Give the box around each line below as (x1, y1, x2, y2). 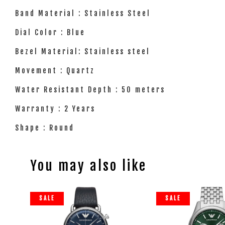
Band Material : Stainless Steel (15, 9, 154, 18)
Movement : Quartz (15, 66, 95, 75)
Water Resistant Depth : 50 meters (15, 85, 165, 94)
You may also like (30, 157, 147, 174)
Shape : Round (15, 124, 77, 132)
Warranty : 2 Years (15, 104, 98, 113)
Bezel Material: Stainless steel (15, 47, 153, 56)
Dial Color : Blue (15, 28, 88, 37)
